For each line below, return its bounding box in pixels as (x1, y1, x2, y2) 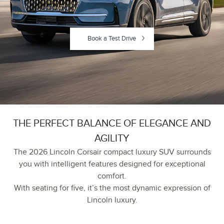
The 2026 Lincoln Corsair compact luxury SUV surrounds (13, 146, 211, 157)
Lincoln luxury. (86, 194, 137, 205)
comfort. (97, 170, 126, 181)
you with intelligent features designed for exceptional (18, 158, 205, 169)
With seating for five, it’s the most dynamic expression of (13, 182, 210, 193)
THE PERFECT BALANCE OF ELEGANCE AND (13, 117, 211, 129)
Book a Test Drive (87, 34, 136, 43)
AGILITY (94, 132, 129, 144)
